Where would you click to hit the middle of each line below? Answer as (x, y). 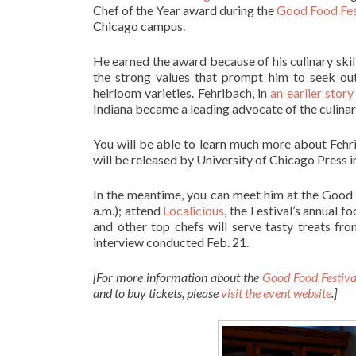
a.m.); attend (128, 210)
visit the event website (276, 293)
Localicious (194, 210)
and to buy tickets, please (157, 293)
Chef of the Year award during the (185, 10)
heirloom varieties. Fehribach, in (182, 93)
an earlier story (312, 93)
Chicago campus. (139, 26)
